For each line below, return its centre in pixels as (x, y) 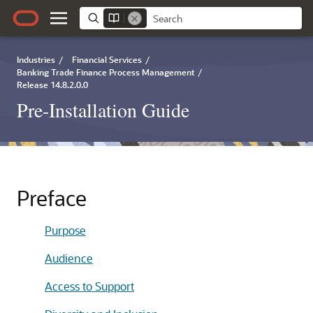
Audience (69, 258)
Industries (36, 59)
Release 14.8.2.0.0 (52, 85)
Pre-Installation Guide (103, 110)
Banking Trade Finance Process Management (105, 72)
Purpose (65, 230)
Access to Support (89, 286)
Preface (52, 198)
